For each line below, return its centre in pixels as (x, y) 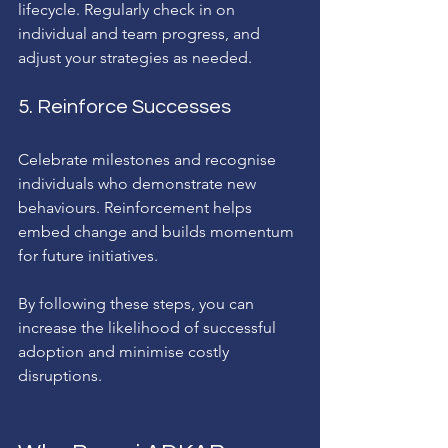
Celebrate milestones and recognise (149, 159)
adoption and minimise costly (125, 351)
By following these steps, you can (138, 303)
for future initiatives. (88, 255)
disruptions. (60, 375)
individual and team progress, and (141, 33)
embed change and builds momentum (158, 231)
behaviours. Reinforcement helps (137, 207)
